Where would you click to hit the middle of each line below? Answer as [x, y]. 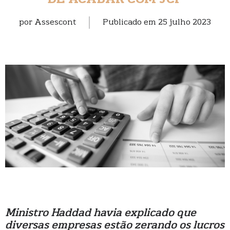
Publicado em [130, 23]
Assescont [55, 23]
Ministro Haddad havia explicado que [101, 213]
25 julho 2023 [185, 23]
